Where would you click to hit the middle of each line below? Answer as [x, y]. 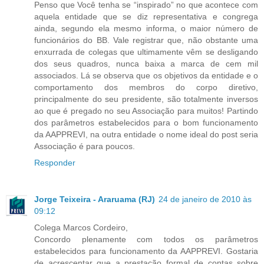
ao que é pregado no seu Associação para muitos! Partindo [146, 110]
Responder [55, 162]
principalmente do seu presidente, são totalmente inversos [146, 99]
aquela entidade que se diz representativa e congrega [146, 16]
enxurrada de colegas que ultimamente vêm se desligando [146, 52]
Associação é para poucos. [85, 146]
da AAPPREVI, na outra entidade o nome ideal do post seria [146, 134]
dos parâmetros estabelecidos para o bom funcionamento [146, 122]
